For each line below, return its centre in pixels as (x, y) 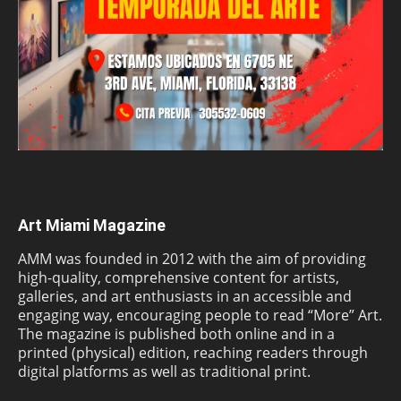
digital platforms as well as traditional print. (164, 371)
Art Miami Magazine (92, 225)
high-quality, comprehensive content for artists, (179, 277)
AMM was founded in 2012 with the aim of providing (192, 258)
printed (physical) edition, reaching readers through (193, 352)
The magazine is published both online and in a (176, 333)
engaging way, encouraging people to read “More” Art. (200, 315)
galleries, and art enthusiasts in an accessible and (185, 296)
